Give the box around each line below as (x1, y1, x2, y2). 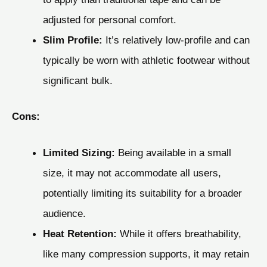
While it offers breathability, (116, 228, 241, 240)
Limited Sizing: (42, 147, 115, 159)
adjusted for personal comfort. (42, 13, 176, 26)
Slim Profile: (42, 33, 103, 46)
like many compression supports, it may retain (42, 248, 249, 260)
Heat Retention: (42, 228, 117, 240)
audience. (42, 207, 86, 220)
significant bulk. (42, 74, 113, 86)
